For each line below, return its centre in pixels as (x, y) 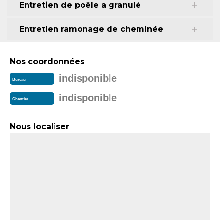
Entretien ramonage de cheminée (91, 29)
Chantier (20, 99)
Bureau (19, 80)
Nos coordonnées (47, 62)
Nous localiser (40, 126)
